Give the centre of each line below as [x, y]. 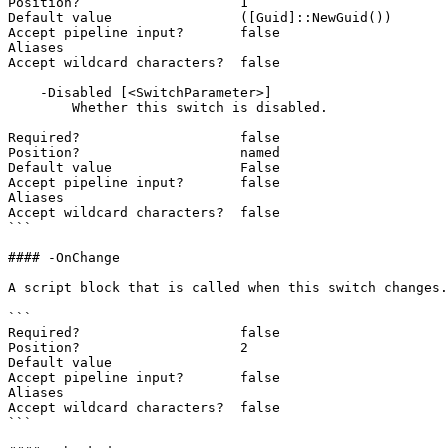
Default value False [144, 167]
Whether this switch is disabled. [40, 107]
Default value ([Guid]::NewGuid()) [200, 17]
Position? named [144, 152]
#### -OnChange [64, 257]
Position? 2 [128, 347]
